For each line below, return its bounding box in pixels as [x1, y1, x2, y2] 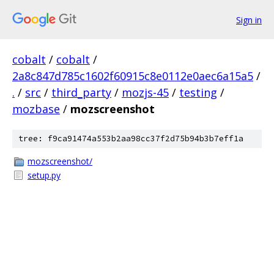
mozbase [12, 102, 60, 116]
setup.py [28, 169, 61, 181]
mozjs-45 [122, 85, 169, 100]
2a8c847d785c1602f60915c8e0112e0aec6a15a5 [12, 68, 253, 83]
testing [179, 85, 217, 100]
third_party [51, 85, 111, 100]
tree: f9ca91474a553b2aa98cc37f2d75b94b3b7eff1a [18, 133, 243, 144]
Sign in [236, 13, 262, 26]
